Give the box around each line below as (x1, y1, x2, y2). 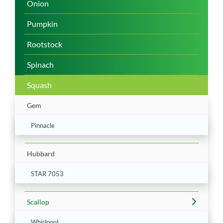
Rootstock (27, 39, 62, 49)
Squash (27, 80, 52, 90)
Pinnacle (31, 121, 55, 129)
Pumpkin (27, 18, 58, 28)
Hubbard (27, 149, 55, 158)
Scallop (27, 197, 49, 206)
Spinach (27, 59, 54, 69)
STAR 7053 (31, 169, 64, 178)
